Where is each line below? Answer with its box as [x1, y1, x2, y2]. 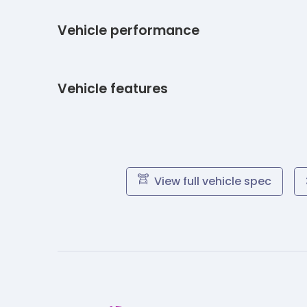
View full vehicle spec [153, 173, 271, 189]
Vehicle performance [58, 21, 199, 40]
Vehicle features [58, 79, 168, 98]
